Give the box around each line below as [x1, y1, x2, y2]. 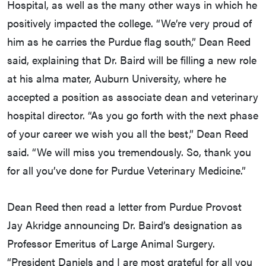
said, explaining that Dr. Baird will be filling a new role [7, 52, 256, 68]
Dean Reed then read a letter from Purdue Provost [7, 199, 242, 214]
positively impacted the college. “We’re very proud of [7, 15, 252, 31]
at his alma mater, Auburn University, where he [7, 71, 226, 86]
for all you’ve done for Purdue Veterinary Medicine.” [7, 163, 249, 178]
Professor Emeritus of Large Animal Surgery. [7, 236, 215, 251]
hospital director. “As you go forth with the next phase [7, 107, 258, 123]
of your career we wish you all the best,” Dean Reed [7, 126, 248, 141]
